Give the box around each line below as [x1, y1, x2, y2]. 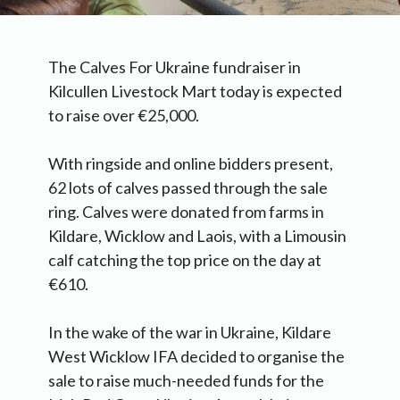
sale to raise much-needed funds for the [48, 371, 324, 391]
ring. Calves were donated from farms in [48, 202, 324, 222]
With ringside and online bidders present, [48, 154, 333, 174]
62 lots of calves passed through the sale [48, 178, 328, 198]
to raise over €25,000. [48, 105, 199, 126]
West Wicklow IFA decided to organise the [48, 346, 345, 367]
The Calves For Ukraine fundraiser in [48, 57, 301, 78]
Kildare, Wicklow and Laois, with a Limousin [48, 226, 346, 246]
